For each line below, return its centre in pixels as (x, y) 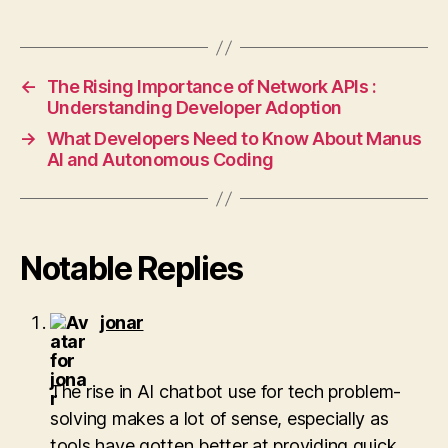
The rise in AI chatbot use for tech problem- (226, 392)
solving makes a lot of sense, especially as (219, 419)
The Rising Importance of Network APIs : (211, 87)
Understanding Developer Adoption (194, 108)
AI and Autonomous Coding (160, 160)
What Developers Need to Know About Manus (234, 139)
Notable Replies (132, 269)
